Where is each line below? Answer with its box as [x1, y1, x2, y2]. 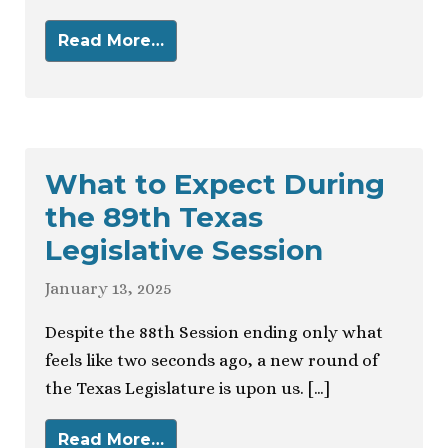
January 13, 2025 [45, 279, 172, 299]
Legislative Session [45, 233, 323, 268]
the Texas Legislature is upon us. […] [45, 379, 330, 399]
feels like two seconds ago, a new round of [45, 351, 378, 371]
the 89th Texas [45, 200, 263, 235]
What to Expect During [45, 167, 385, 202]
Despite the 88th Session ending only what [45, 323, 383, 343]
